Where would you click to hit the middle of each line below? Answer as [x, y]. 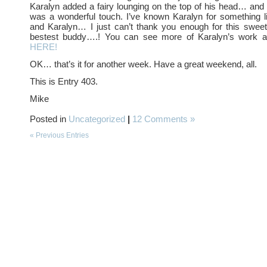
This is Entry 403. [64, 81]
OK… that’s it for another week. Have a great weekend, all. [143, 64]
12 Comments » [164, 119]
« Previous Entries [59, 135]
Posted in [49, 119]
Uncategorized [97, 119]
